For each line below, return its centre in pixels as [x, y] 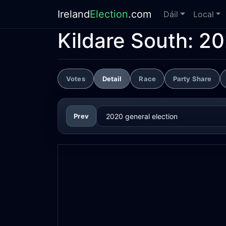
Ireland [74, 14]
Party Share [192, 78]
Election [109, 14]
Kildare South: [128, 41]
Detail [112, 78]
